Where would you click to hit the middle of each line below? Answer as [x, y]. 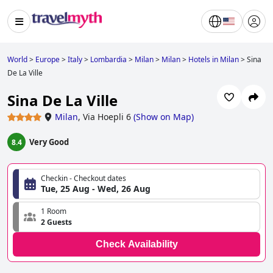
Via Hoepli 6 [107, 117]
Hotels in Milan [214, 59]
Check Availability [136, 244]
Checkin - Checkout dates [83, 179]
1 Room [54, 211]
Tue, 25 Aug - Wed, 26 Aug [96, 189]
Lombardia [108, 59]
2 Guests [56, 222]
